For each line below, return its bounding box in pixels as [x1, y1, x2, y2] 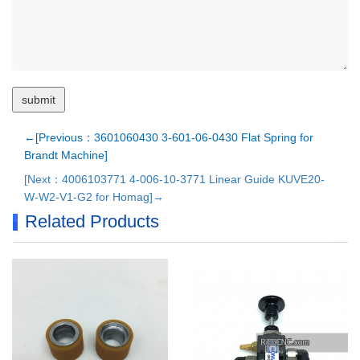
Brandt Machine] [24, 149, 108, 162]
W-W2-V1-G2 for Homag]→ [24, 190, 164, 203]
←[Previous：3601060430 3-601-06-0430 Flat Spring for [24, 131, 313, 144]
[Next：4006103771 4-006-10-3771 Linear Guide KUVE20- [24, 173, 325, 186]
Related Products [25, 211, 159, 231]
